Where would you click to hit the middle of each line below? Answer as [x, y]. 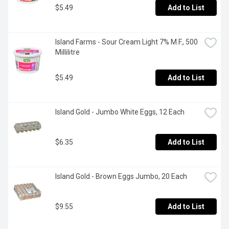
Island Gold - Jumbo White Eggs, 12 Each [120, 112]
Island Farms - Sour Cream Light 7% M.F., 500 [127, 42]
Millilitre [67, 52]
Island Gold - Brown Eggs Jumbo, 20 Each [121, 177]
